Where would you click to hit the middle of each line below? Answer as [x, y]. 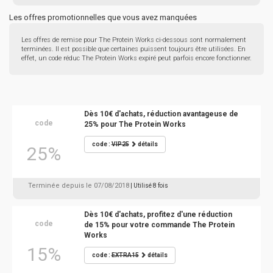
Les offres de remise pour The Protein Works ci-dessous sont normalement [134, 40]
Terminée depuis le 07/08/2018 [79, 186]
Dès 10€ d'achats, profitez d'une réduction [158, 214]
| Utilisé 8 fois [149, 186]
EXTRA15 [125, 255]
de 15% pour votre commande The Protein [159, 225]
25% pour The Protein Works [135, 124]
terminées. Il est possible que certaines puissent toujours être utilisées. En [133, 49]
